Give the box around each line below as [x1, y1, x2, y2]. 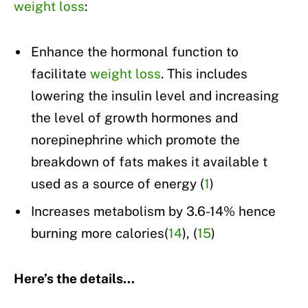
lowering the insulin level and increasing [31, 87, 279, 103]
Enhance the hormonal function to [31, 43, 239, 59]
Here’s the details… [14, 271, 135, 287]
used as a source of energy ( [31, 175, 204, 191]
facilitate [31, 65, 90, 81]
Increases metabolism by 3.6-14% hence [31, 203, 276, 219]
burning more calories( [31, 225, 168, 241]
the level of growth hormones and [31, 109, 238, 125]
